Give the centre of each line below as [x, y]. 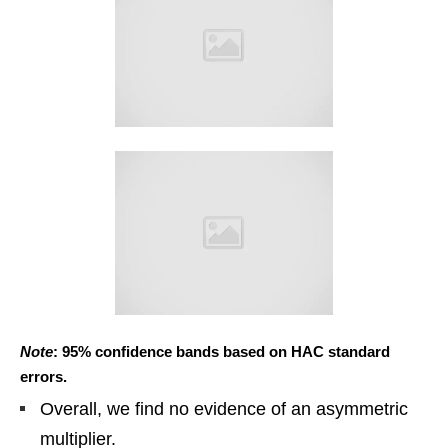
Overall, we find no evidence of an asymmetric [224, 408]
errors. [43, 376]
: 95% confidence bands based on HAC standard [221, 351]
